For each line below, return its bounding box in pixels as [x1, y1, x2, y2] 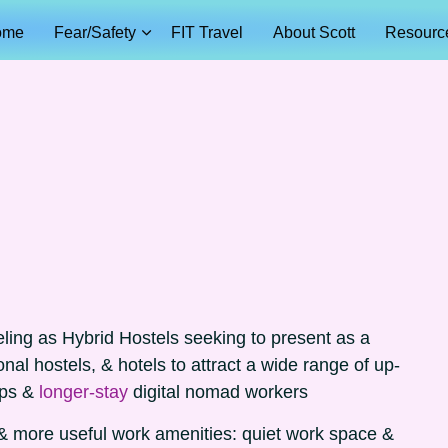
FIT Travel [171, 24, 243, 41]
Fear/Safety [54, 24, 136, 41]
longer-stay [39, 382, 133, 402]
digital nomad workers [133, 382, 308, 402]
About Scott [273, 24, 355, 41]
